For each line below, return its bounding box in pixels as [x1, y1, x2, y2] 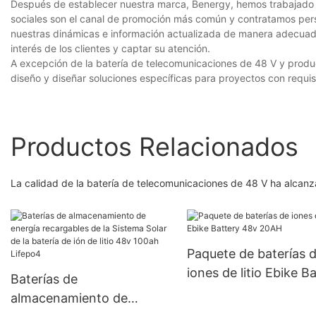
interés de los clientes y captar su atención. [11, 42, 210, 54]
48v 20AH [186, 284, 247, 299]
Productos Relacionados [11, 131, 298, 163]
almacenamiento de [11, 290, 128, 305]
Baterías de [11, 271, 78, 286]
